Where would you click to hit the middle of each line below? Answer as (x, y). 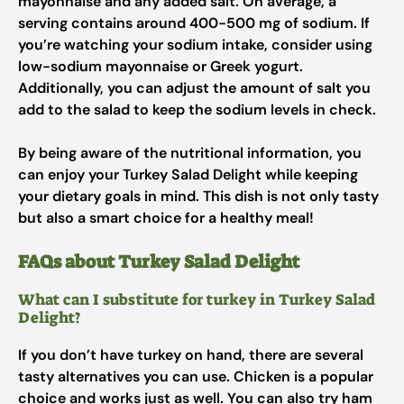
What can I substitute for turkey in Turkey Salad (197, 299)
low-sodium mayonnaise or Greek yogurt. (161, 66)
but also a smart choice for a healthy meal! (166, 218)
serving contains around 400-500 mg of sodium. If (194, 23)
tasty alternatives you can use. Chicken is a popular (196, 376)
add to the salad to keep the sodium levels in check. (197, 110)
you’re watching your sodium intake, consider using (195, 45)
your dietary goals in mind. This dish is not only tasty (198, 196)
